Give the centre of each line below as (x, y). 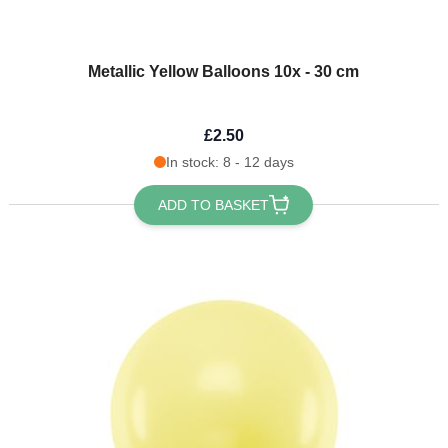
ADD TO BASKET (214, 204)
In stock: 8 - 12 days (229, 161)
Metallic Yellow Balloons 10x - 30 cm (224, 71)
